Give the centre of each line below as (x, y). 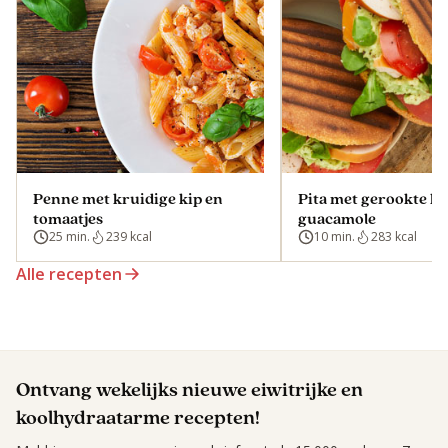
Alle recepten (69, 274)
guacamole (337, 219)
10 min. (334, 237)
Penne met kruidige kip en (128, 199)
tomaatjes (68, 219)
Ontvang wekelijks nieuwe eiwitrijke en (189, 389)
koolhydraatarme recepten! (138, 417)
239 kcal (129, 237)
